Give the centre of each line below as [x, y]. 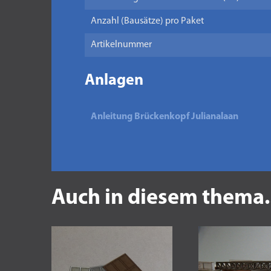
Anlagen [114, 81]
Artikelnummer [121, 45]
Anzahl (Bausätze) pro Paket [147, 21]
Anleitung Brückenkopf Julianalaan [164, 117]
